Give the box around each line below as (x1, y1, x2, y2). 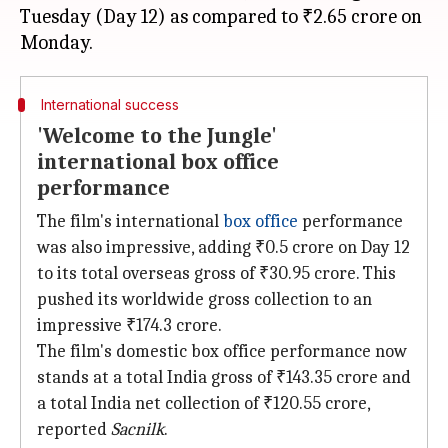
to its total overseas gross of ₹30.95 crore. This (37, 263, 396, 284)
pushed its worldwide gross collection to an (37, 289, 372, 310)
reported (37, 419, 111, 440)
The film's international (37, 211, 223, 232)
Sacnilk (111, 419, 164, 440)
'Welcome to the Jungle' (37, 123, 277, 149)
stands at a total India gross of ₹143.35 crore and (37, 367, 411, 388)
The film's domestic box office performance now (37, 341, 407, 362)
